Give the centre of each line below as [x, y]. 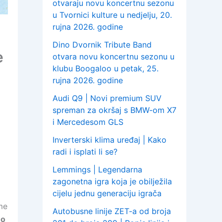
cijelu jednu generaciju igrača [107, 194]
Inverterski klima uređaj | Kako [110, 140]
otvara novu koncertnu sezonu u [113, 57]
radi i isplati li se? [85, 152]
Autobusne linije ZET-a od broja [112, 211]
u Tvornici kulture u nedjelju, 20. [112, 15]
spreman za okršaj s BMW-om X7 [114, 110]
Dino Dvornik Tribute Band [102, 45]
